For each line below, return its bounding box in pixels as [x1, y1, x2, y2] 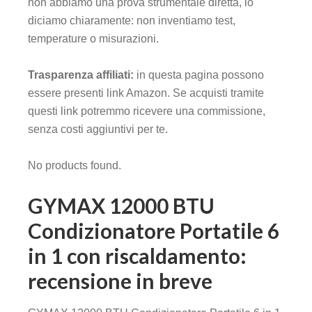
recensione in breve [28, 268, 212, 294]
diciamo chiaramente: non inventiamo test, [28, 15, 235, 27]
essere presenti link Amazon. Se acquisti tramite [28, 87, 264, 100]
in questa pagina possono [134, 69, 264, 81]
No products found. [28, 159, 121, 172]
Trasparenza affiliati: [28, 69, 134, 81]
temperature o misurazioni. [28, 33, 159, 45]
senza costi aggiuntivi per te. [28, 123, 168, 136]
